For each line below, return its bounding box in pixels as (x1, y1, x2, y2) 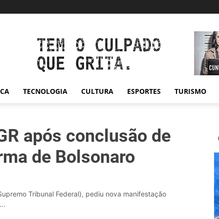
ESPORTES (127, 87, 161, 96)
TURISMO (175, 87, 206, 96)
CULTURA (81, 87, 113, 96)
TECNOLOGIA (23, 87, 67, 96)
